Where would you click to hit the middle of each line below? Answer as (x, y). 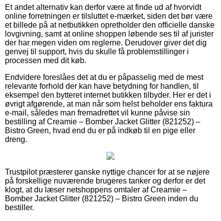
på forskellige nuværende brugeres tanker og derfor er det (105, 181)
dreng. (16, 139)
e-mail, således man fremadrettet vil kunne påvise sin (97, 112)
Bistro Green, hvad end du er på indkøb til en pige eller (100, 130)
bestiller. (19, 207)
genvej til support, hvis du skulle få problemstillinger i (97, 51)
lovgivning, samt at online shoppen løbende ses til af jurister (109, 34)
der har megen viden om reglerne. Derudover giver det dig (106, 42)
